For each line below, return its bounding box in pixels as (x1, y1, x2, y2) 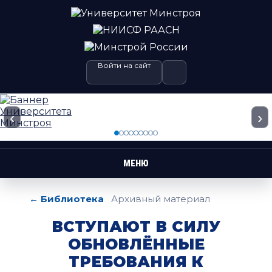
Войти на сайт (97, 61, 151, 70)
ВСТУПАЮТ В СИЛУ (52, 217, 220, 236)
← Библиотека (29, 193, 104, 205)
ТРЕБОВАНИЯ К (69, 253, 203, 271)
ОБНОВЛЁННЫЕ (67, 235, 205, 253)
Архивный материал (111, 193, 210, 205)
